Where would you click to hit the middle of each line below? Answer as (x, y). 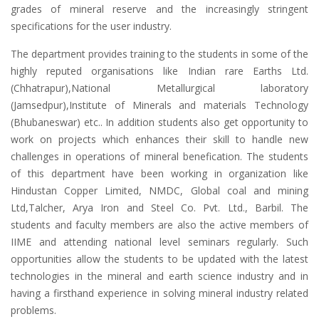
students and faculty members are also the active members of (159, 225)
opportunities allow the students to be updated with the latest (159, 259)
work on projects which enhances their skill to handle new (159, 139)
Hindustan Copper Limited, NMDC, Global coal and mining (159, 190)
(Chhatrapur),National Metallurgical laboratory (159, 88)
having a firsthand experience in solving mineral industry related (159, 293)
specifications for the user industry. (91, 26)
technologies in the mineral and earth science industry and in (159, 276)
